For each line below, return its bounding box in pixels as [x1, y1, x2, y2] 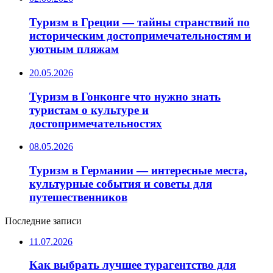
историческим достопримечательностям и [29, 29, 251, 43]
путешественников [29, 191, 127, 204]
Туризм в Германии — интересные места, [29, 164, 247, 177]
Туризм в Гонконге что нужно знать [29, 90, 221, 103]
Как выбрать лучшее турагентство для [29, 258, 236, 272]
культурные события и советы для [29, 177, 212, 191]
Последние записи [5, 215, 82, 226]
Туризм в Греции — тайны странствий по [29, 16, 250, 29]
